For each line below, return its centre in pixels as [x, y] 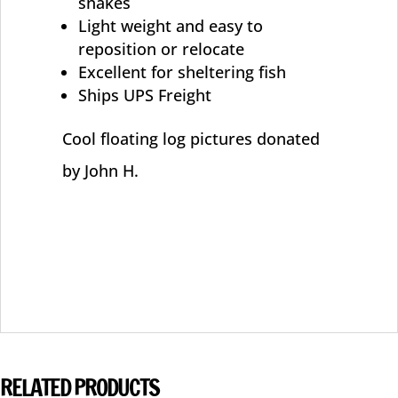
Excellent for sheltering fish [182, 72]
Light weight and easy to [170, 25]
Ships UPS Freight [144, 95]
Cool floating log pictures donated [191, 138]
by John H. [100, 170]
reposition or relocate [161, 48]
